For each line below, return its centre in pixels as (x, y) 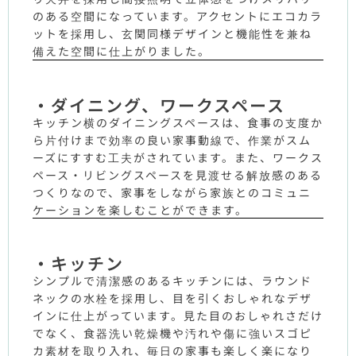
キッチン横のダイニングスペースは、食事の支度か (178, 122)
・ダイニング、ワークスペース (159, 104)
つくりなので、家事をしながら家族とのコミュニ (172, 192)
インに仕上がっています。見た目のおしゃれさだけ (178, 316)
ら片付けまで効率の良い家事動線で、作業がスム (172, 139)
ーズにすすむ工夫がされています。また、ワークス (178, 157)
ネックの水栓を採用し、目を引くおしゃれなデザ (172, 298)
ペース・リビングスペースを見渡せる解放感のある (178, 174)
